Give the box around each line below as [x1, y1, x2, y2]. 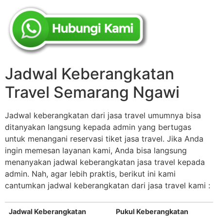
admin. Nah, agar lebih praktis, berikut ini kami [5, 169, 176, 179]
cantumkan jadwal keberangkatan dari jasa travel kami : [5, 181, 210, 191]
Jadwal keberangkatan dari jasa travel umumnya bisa [5, 110, 201, 121]
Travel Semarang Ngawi [5, 83, 180, 102]
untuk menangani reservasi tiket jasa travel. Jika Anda [5, 134, 203, 144]
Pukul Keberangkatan [116, 207, 188, 216]
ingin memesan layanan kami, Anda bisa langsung [5, 145, 187, 156]
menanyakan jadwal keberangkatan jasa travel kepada [5, 157, 205, 167]
